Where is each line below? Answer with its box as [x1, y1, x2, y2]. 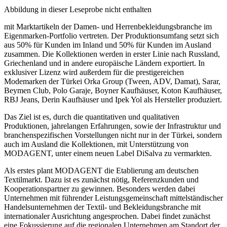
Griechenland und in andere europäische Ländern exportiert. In [4, 50, 205, 59]
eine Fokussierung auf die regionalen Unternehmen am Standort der [4, 212, 220, 221]
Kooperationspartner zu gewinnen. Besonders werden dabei [4, 175, 195, 184]
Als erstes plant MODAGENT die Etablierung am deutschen [4, 157, 199, 166]
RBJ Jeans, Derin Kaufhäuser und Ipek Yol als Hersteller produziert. [4, 86, 222, 95]
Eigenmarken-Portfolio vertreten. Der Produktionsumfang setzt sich [4, 22, 219, 31]
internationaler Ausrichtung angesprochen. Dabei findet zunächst [4, 203, 210, 212]
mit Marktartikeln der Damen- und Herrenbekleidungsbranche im [4, 13, 212, 22]
